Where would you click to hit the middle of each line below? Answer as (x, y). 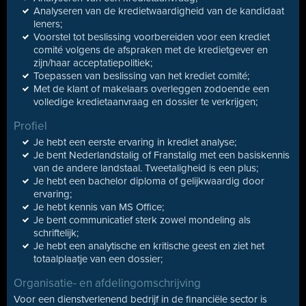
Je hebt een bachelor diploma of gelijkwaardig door (149, 181)
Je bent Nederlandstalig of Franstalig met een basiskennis (162, 155)
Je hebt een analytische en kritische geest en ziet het (149, 246)
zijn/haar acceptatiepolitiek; (93, 63)
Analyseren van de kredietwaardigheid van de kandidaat (159, 11)
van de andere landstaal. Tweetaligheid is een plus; (146, 168)
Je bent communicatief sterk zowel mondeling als (142, 220)
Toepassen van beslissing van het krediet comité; (141, 76)
